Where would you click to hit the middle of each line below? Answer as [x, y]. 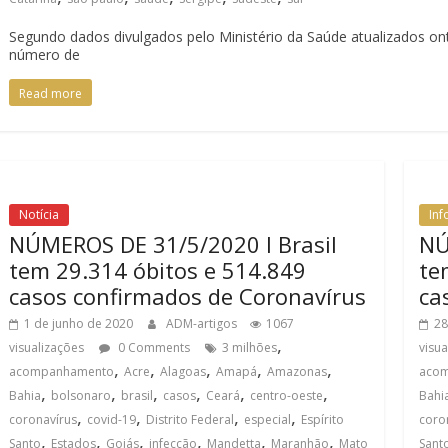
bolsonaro [81, 395]
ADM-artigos [203, 323]
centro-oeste [286, 395]
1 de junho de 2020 [78, 323]
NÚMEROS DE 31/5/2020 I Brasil [173, 244]
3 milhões [249, 347]
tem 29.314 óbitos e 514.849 [157, 270]
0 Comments [152, 347]
